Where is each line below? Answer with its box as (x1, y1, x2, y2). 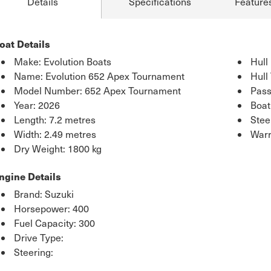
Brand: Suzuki (14, 187, 74, 200)
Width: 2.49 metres (14, 127, 96, 140)
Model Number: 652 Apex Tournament (14, 83, 181, 97)
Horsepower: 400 (14, 201, 89, 215)
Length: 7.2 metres (14, 113, 96, 126)
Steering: (14, 245, 53, 258)
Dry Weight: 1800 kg (14, 142, 102, 155)
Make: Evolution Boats (14, 54, 111, 68)
